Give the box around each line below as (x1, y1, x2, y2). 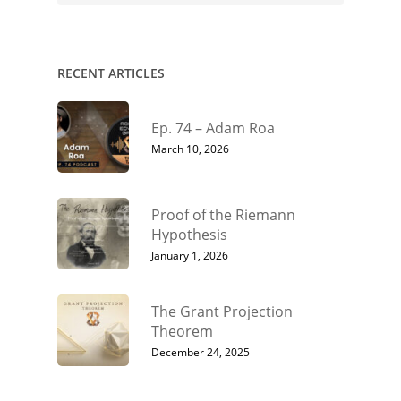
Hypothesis (151, 225, 227, 245)
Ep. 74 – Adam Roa (151, 118, 275, 139)
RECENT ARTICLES (57, 64, 165, 82)
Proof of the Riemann (151, 205, 295, 226)
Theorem (151, 321, 213, 342)
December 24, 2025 (151, 345, 250, 361)
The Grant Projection (151, 302, 293, 322)
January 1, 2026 (151, 248, 228, 264)
